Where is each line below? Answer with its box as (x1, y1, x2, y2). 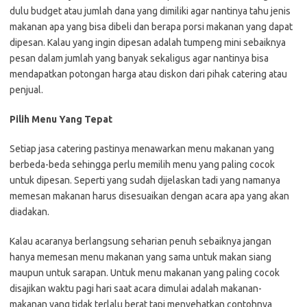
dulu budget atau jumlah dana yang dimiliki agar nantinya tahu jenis (10, 5, 291, 17)
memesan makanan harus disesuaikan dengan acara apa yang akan (10, 191, 289, 202)
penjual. (10, 84, 43, 96)
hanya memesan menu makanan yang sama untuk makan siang (10, 251, 271, 263)
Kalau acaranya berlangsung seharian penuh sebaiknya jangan (10, 236, 271, 247)
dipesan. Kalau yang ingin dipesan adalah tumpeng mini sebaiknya (10, 37, 286, 49)
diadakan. (10, 206, 49, 218)
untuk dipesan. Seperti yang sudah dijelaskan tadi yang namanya (10, 175, 280, 186)
